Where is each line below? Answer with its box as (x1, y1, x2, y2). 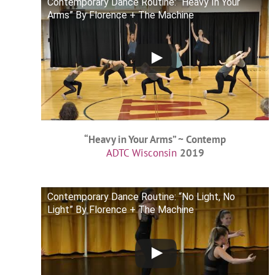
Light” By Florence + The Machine (47, 204, 195, 216)
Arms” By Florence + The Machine (47, 9, 195, 21)
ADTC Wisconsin (106, 146, 177, 160)
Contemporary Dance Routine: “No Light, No (47, 191, 236, 203)
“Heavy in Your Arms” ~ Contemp (84, 133, 227, 147)
